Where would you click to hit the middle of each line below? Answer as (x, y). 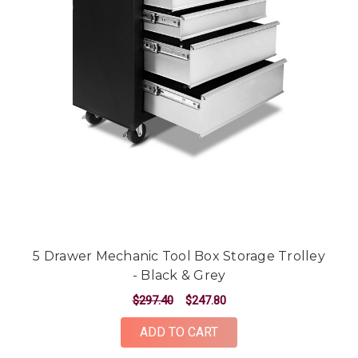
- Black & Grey (179, 275)
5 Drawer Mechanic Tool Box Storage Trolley (179, 256)
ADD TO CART (179, 332)
